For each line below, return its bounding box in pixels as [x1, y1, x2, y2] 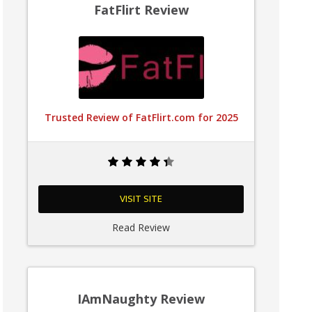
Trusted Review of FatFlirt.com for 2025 [44, 111, 238, 124]
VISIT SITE [120, 191, 163, 207]
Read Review [112, 221, 171, 234]
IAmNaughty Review [77, 290, 205, 307]
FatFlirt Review [93, 1, 189, 18]
